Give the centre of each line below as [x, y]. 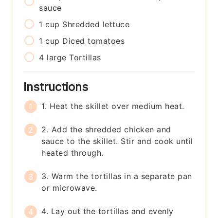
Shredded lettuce [96, 25]
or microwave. [69, 188]
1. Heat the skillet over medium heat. [113, 106]
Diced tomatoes [94, 41]
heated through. [73, 153]
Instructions [58, 87]
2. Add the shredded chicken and [106, 130]
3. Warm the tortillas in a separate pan [117, 176]
